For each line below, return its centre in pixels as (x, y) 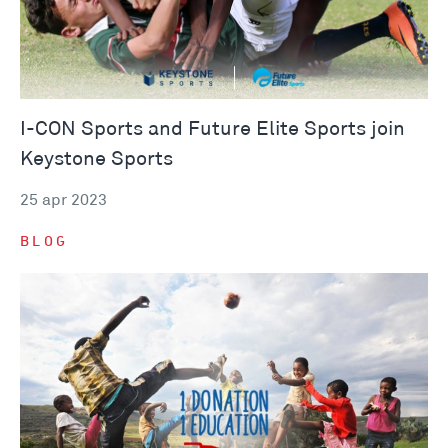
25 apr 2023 (63, 201)
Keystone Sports (96, 159)
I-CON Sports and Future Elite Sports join (212, 129)
